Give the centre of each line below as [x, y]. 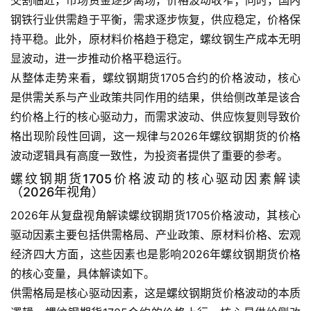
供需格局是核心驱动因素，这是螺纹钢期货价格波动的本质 [155, 293]
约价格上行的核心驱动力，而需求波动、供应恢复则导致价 [155, 116]
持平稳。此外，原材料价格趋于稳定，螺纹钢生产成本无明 [155, 39]
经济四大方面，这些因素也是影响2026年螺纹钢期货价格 [155, 254]
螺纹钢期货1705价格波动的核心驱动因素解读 [155, 178]
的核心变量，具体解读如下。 [83, 273]
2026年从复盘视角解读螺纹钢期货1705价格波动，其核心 [155, 215]
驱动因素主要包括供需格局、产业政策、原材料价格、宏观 [155, 234]
